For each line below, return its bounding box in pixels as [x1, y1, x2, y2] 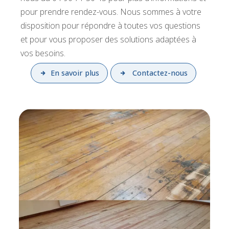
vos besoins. [20, 48, 65, 59]
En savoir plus [50, 68, 99, 78]
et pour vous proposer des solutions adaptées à [20, 34, 196, 45]
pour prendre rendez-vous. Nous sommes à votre [20, 6, 201, 18]
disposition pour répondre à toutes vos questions [20, 20, 200, 32]
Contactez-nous [130, 68, 188, 78]
